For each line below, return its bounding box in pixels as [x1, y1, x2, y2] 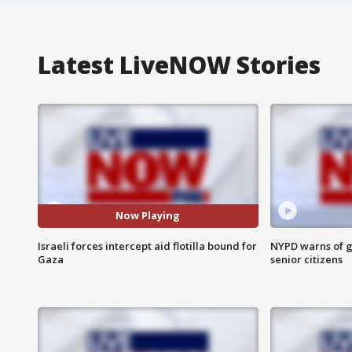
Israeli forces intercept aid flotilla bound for [38, 238, 257, 253]
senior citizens [269, 251, 343, 266]
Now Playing [115, 208, 181, 223]
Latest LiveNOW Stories [38, 48, 321, 81]
